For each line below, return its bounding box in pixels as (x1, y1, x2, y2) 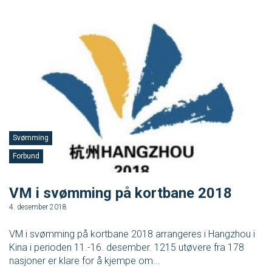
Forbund (13, 152, 39, 161)
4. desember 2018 (9, 203, 67, 212)
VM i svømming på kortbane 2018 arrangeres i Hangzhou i (9, 228, 255, 240)
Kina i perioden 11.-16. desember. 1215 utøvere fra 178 (9, 242, 244, 254)
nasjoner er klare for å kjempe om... (9, 255, 160, 267)
